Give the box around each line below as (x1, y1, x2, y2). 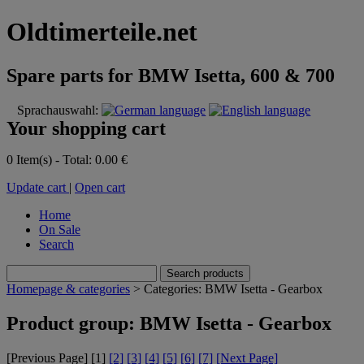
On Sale (39, 222, 80, 236)
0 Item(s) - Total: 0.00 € (6, 152, 128, 167)
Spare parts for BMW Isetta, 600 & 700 (6, 64, 335, 86)
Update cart (6, 180, 69, 194)
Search (39, 236, 74, 251)
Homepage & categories (6, 281, 130, 296)
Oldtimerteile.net (6, 17, 197, 47)
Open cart (75, 180, 125, 194)
